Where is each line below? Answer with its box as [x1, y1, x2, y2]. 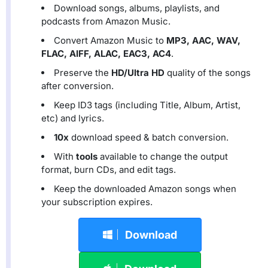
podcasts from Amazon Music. [41, 16, 170, 28]
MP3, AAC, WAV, [166, 35, 240, 47]
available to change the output [98, 151, 228, 163]
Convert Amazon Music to [54, 35, 166, 47]
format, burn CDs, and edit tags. [41, 164, 176, 176]
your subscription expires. [41, 196, 153, 208]
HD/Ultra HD [111, 67, 165, 79]
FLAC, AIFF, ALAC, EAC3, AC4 [41, 48, 171, 60]
